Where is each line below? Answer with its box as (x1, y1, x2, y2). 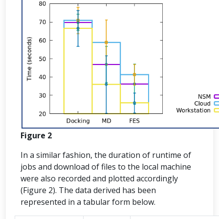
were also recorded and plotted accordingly (21, 173, 178, 184)
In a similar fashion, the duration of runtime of (21, 150, 191, 160)
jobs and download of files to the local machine (21, 161, 191, 172)
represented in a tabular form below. (21, 197, 155, 207)
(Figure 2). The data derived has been (21, 185, 156, 196)
